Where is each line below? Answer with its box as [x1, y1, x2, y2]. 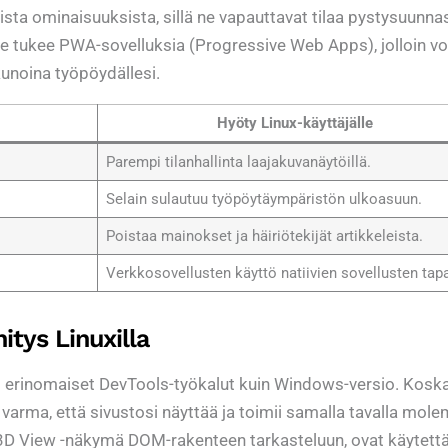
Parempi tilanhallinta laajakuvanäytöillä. [105, 153, 371, 172]
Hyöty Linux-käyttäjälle [216, 114, 373, 133]
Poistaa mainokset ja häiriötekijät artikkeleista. [105, 227, 423, 246]
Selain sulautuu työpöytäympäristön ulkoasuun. [105, 190, 422, 209]
